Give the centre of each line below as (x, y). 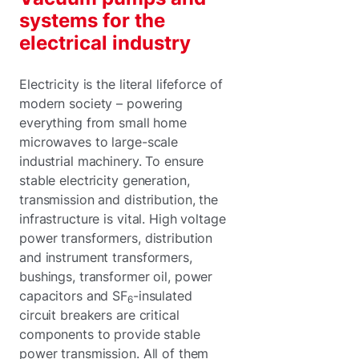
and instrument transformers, (106, 257)
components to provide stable (110, 334)
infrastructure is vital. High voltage (123, 219)
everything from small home (103, 123)
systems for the (92, 20)
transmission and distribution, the (119, 200)
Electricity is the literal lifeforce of (121, 84)
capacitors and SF (74, 296)
